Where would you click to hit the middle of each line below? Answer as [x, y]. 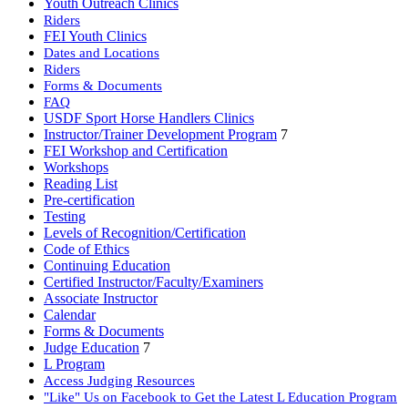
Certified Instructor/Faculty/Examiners [153, 282]
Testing [65, 216]
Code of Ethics [87, 249]
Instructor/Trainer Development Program [160, 134]
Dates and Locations [102, 52]
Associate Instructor [101, 298]
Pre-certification [89, 200]
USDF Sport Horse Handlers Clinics [149, 118]
